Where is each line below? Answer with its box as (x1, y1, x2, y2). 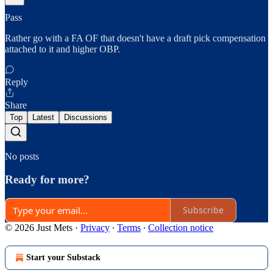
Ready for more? (5, 173, 90, 186)
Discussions (64, 112, 107, 122)
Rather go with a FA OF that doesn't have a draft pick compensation (5, 32, 266, 43)
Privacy (80, 222, 110, 233)
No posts (5, 151, 39, 161)
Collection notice (148, 222, 213, 233)
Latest (32, 112, 54, 122)
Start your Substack (26, 252, 101, 262)
